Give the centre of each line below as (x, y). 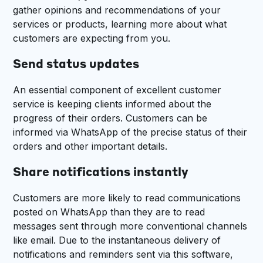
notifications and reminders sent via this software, (123, 254)
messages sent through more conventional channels (130, 226)
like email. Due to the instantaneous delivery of (117, 240)
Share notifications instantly (101, 173)
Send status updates (76, 65)
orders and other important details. (90, 146)
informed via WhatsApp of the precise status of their (130, 132)
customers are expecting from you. (92, 38)
